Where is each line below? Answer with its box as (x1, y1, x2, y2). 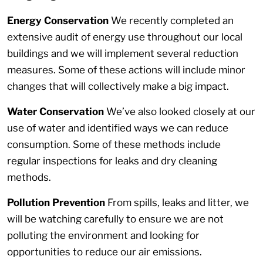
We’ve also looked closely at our (106, 106, 255, 118)
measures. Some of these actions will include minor (7, 64, 245, 76)
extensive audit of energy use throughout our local (7, 31, 242, 43)
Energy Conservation (7, 15, 111, 27)
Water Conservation (7, 106, 106, 118)
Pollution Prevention (7, 197, 107, 209)
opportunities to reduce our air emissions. (7, 246, 202, 258)
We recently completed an (111, 15, 234, 27)
